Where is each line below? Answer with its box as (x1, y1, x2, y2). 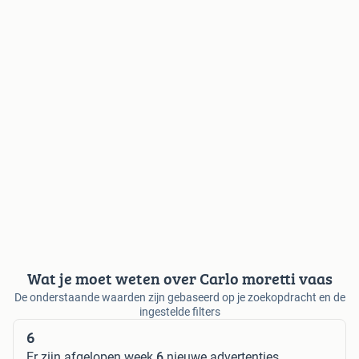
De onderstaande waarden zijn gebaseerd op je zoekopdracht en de (14, 290, 345, 304)
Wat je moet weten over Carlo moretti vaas (26, 266, 333, 290)
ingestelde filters (139, 305, 220, 318)
